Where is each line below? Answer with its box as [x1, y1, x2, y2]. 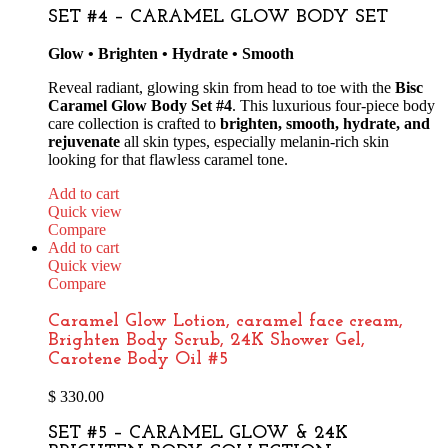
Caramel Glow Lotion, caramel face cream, [48, 312, 403, 332]
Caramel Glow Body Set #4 [48, 97, 232, 115]
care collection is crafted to [48, 115, 220, 133]
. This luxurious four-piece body [232, 97, 435, 115]
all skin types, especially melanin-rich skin [120, 133, 389, 151]
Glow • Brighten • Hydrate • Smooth [48, 45, 294, 63]
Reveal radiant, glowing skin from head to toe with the [48, 79, 395, 97]
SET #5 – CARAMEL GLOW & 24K [48, 424, 348, 444]
